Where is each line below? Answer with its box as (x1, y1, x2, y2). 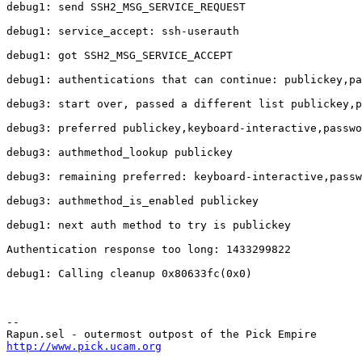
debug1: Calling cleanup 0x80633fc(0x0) (6, 267, 252, 280)
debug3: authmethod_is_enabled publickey (6, 195, 259, 208)
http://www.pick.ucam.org (6, 340, 162, 353)
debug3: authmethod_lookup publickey (6, 146, 233, 159)
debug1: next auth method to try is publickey (6, 219, 291, 232)
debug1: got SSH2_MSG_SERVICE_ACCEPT (6, 49, 233, 62)
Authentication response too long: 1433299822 (6, 243, 291, 256)
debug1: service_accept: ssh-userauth (6, 25, 239, 38)
